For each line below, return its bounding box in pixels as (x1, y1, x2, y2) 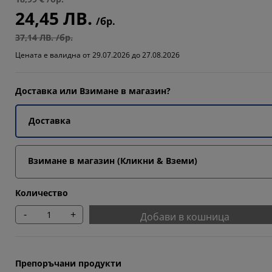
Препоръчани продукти (15, 257, 121, 269)
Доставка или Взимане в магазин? (15, 84, 171, 97)
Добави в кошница (140, 209, 229, 223)
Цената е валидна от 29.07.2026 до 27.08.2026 (15, 49, 180, 60)
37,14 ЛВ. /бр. (15, 31, 73, 43)
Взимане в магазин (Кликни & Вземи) (28, 154, 197, 166)
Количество (15, 186, 68, 199)
